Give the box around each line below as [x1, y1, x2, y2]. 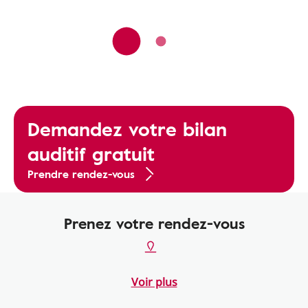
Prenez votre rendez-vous [63, 212, 245, 235]
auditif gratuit [27, 139, 155, 168]
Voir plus [131, 274, 177, 290]
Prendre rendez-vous [27, 166, 135, 183]
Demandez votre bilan [27, 114, 227, 144]
